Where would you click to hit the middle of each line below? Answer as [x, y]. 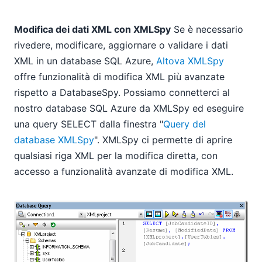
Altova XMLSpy [190, 61]
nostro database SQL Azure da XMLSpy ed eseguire [129, 108]
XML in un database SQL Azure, [85, 61]
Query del [185, 124]
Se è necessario [207, 30]
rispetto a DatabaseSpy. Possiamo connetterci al [122, 93]
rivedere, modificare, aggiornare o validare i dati [121, 45]
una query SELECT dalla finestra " [89, 124]
